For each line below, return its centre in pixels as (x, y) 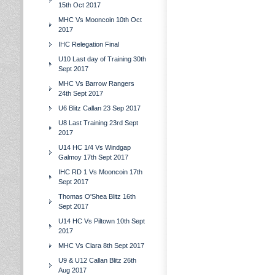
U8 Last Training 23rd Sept (98, 123)
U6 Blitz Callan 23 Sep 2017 (99, 108)
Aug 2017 (72, 270)
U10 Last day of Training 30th (102, 59)
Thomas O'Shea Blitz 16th (97, 196)
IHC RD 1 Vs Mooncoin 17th (100, 172)
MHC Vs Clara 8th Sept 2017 (101, 246)
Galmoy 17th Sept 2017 (93, 157)
